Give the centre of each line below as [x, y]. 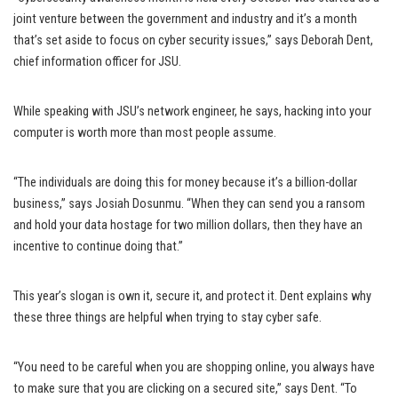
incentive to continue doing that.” [98, 247]
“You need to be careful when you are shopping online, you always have [194, 367]
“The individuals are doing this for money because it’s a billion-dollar [185, 183]
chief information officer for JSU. [97, 62]
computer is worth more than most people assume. [145, 133]
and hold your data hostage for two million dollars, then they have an [188, 225]
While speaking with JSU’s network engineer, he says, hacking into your [192, 111]
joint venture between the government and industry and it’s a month [185, 19]
